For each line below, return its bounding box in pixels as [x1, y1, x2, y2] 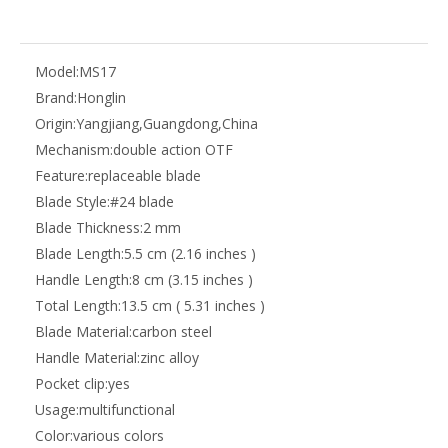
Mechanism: [35, 139, 113, 159]
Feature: [35, 165, 88, 185]
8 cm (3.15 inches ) [132, 269, 253, 289]
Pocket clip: [35, 373, 108, 393]
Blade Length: [35, 243, 124, 263]
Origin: [35, 113, 76, 133]
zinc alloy [140, 347, 199, 367]
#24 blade [110, 191, 174, 211]
